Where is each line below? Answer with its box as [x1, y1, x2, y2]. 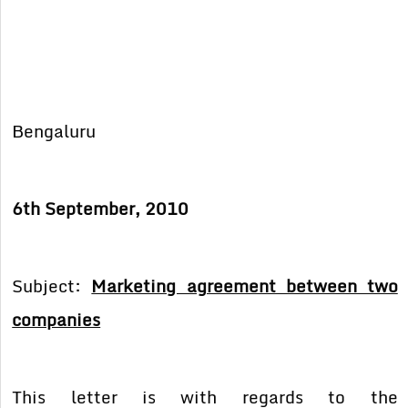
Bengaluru [12, 117, 97, 146]
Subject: [12, 272, 92, 301]
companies [12, 306, 101, 334]
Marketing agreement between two [91, 272, 398, 301]
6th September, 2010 [12, 195, 189, 223]
